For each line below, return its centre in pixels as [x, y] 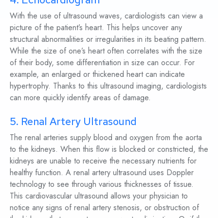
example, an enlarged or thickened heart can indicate [97, 74]
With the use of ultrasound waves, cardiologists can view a [106, 16]
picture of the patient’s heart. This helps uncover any [96, 27]
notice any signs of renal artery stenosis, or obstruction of [104, 207]
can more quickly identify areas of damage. [80, 97]
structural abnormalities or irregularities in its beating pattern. [108, 39]
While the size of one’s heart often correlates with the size [106, 51]
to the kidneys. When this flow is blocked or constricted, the [109, 149]
